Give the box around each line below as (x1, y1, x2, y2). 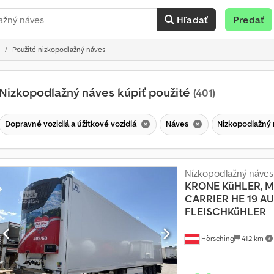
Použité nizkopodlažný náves (12, 45, 105, 54)
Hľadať (177, 13, 209, 26)
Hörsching (199, 233, 234, 243)
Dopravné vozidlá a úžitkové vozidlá (4, 117, 138, 129)
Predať (233, 13, 264, 26)
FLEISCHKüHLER (184, 204, 266, 218)
